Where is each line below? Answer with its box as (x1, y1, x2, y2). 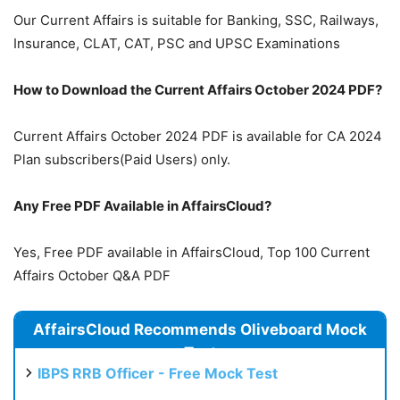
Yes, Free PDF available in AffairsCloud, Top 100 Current (13, 244, 370, 262)
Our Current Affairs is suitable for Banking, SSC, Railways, (13, 12, 379, 29)
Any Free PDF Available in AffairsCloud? (13, 197, 271, 215)
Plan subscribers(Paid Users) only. (13, 151, 230, 169)
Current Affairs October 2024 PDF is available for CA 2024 (13, 128, 382, 146)
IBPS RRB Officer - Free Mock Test (37, 364, 278, 383)
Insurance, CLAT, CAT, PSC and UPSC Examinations (13, 35, 340, 53)
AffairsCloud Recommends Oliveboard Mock (33, 321, 367, 339)
